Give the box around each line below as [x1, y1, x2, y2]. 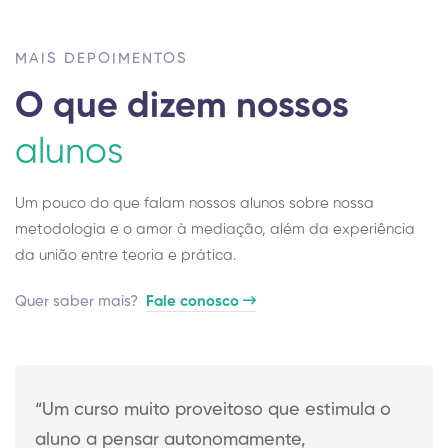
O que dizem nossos [15, 88, 349, 125]
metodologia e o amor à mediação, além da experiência [15, 221, 415, 237]
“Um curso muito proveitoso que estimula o [35, 400, 391, 419]
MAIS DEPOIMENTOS [15, 50, 188, 66]
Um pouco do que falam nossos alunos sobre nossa [15, 195, 374, 211]
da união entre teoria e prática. [15, 247, 236, 263]
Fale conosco [146, 293, 243, 309]
